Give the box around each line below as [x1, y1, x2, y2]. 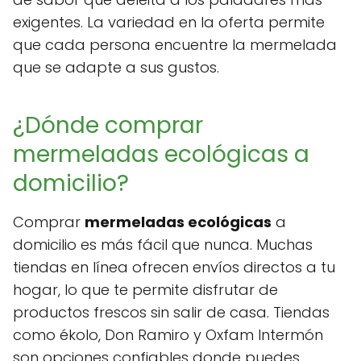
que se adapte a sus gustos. [13, 57, 219, 78]
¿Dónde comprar [13, 110, 203, 142]
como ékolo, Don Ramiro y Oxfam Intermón [13, 325, 323, 346]
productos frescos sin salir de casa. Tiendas [13, 302, 330, 323]
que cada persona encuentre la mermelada [13, 35, 337, 56]
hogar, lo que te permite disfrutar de [13, 280, 278, 301]
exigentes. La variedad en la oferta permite [13, 12, 325, 33]
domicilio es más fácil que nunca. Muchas [13, 234, 313, 255]
